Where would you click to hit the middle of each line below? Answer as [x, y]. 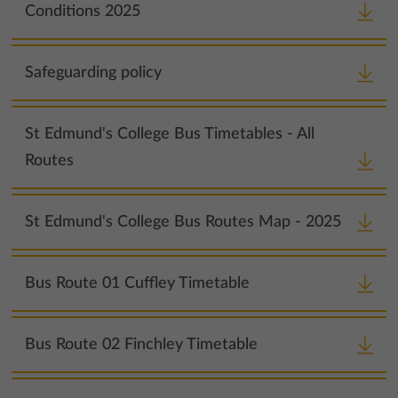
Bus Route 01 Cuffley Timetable [138, 283]
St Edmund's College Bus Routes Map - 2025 [183, 222]
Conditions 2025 [83, 11]
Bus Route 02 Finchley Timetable [142, 344]
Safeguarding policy [94, 72]
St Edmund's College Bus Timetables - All [170, 134]
